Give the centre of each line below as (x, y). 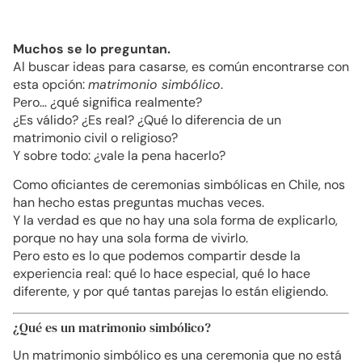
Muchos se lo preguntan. (92, 49)
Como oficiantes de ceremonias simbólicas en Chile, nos (179, 185)
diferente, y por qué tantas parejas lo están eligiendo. (170, 292)
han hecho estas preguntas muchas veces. (139, 203)
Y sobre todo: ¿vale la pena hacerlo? (119, 156)
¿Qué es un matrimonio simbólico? (112, 327)
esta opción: (51, 84)
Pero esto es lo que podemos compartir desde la (157, 256)
